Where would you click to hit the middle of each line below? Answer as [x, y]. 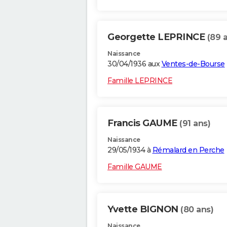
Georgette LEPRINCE [157, 37]
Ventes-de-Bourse [193, 64]
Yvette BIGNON [144, 210]
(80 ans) [197, 210]
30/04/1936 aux [135, 64]
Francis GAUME [143, 123]
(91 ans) [195, 124]
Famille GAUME [135, 167]
